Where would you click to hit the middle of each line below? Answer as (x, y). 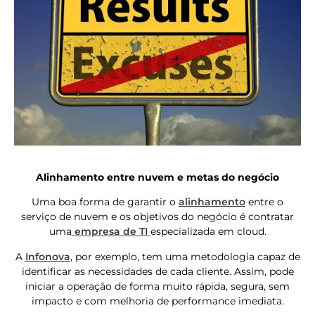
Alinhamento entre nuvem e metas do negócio (157, 177)
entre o (264, 202)
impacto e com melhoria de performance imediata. (157, 301)
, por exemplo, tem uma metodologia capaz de (185, 256)
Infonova (47, 256)
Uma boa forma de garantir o (105, 202)
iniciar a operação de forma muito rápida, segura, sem (157, 286)
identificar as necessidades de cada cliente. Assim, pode (157, 271)
